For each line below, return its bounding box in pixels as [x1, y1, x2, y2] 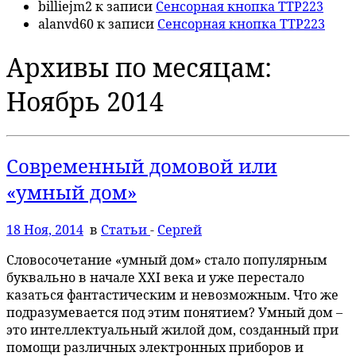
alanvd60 [38, 15, 94, 33]
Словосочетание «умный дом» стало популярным [6, 251, 327, 269]
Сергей [157, 221, 202, 239]
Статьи [101, 221, 150, 239]
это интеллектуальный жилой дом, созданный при [6, 321, 339, 339]
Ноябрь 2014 [6, 83, 164, 118]
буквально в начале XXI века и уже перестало [6, 269, 304, 287]
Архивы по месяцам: [6, 49, 272, 84]
